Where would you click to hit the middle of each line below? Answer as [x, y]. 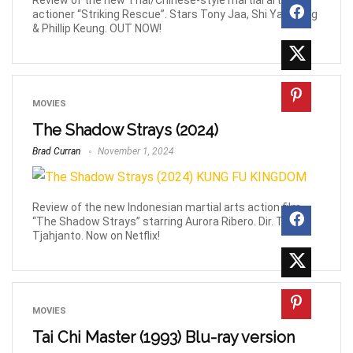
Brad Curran [56, 152]
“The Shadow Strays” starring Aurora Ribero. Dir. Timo [167, 221]
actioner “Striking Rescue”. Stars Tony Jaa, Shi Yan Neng [175, 15]
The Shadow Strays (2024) [125, 130]
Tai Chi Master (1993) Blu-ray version [163, 337]
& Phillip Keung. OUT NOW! [97, 29]
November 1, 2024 [135, 152]
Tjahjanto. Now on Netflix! [96, 235]
